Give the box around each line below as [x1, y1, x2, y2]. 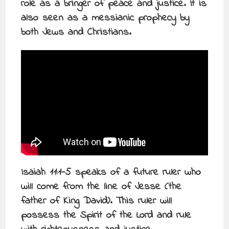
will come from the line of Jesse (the [21, 179, 182, 194]
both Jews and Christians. [21, 25, 131, 40]
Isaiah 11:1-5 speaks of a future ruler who [21, 165, 201, 180]
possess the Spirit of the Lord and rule [21, 208, 192, 223]
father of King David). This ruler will [21, 193, 172, 209]
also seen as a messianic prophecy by [21, 11, 190, 26]
